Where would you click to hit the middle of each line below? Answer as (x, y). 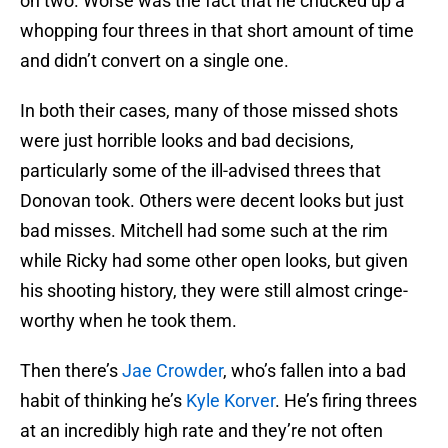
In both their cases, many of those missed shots (209, 111)
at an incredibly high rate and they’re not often (201, 431)
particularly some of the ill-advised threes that (200, 171)
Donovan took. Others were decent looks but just (212, 201)
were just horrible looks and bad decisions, (187, 141)
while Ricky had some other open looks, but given (214, 261)
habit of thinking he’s (103, 401)
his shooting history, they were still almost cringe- (214, 291)
